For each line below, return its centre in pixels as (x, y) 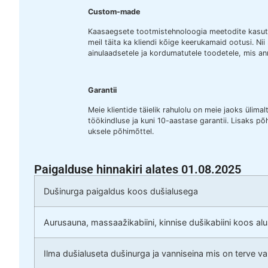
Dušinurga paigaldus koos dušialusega (121, 191)
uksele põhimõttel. (121, 131)
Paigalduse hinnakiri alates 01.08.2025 (138, 170)
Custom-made (114, 12)
